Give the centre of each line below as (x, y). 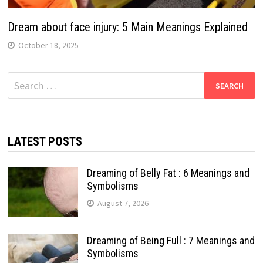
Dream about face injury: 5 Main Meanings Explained (127, 27)
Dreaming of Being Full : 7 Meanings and (171, 241)
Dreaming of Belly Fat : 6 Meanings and (168, 173)
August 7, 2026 (123, 203)
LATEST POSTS (45, 142)
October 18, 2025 (48, 45)
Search (21, 80)
